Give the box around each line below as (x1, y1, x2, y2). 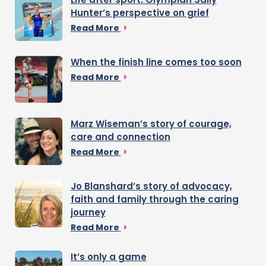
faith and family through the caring (70, 192, 239, 205)
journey (70, 205, 106, 218)
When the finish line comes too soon (70, 55, 242, 68)
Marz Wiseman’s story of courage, (70, 118, 232, 131)
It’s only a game (70, 250, 147, 263)
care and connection (70, 131, 170, 144)
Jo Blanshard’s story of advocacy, (70, 179, 232, 192)
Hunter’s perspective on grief (70, 7, 209, 20)
